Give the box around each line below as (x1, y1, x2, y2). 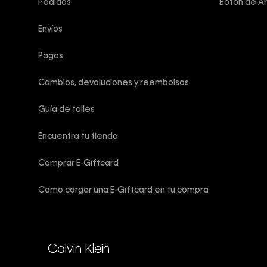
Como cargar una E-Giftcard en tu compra (38, 186, 209, 194)
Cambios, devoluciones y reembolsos (38, 79, 189, 87)
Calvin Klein (48, 243, 110, 256)
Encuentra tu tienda (38, 132, 118, 141)
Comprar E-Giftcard (38, 159, 119, 167)
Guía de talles (38, 105, 97, 114)
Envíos (38, 25, 63, 33)
